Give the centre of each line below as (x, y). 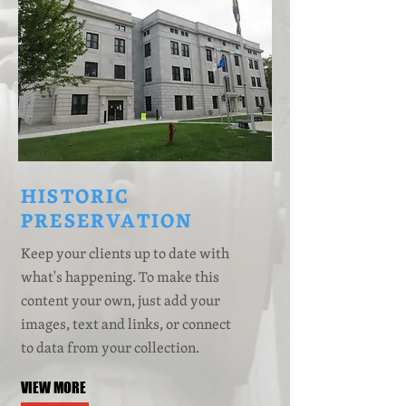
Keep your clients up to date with (125, 255)
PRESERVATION (107, 222)
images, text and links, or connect (126, 325)
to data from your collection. (110, 349)
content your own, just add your (121, 302)
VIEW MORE (53, 387)
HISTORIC (75, 198)
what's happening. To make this (120, 278)
